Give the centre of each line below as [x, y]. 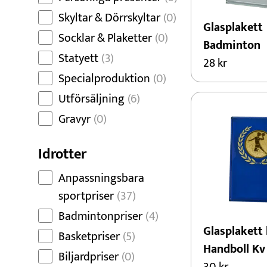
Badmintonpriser [100, 216]
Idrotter [62, 154]
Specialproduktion [104, 79]
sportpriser [86, 196]
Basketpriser [89, 237]
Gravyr [74, 119]
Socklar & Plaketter [105, 38]
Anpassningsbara [101, 178]
